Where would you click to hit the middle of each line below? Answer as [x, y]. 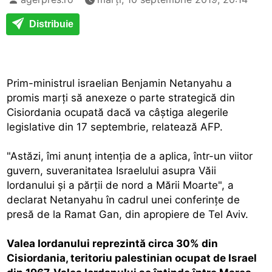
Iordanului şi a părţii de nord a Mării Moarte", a [121, 185]
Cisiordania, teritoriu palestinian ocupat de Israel [132, 258]
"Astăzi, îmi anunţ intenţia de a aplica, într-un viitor [130, 156]
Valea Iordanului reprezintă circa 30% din [113, 243]
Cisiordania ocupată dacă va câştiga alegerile [118, 112]
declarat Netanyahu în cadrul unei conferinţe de [124, 199]
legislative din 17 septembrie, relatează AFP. [115, 127]
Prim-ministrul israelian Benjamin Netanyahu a [120, 83]
